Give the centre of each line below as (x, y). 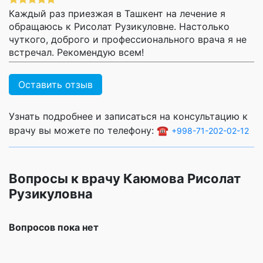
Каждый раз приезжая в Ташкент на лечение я (117, 13)
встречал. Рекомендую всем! (76, 52)
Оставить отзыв (55, 84)
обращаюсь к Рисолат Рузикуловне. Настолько (119, 26)
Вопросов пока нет (54, 227)
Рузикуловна (51, 193)
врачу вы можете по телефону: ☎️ (90, 130)
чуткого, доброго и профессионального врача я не (128, 39)
